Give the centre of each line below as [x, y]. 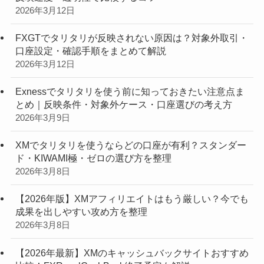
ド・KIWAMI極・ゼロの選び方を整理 [93, 158]
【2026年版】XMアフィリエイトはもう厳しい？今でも [132, 199]
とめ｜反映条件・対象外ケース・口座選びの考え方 [123, 104]
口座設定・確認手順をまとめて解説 [90, 50]
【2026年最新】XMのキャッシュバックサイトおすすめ [132, 253]
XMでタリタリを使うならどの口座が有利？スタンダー [131, 145]
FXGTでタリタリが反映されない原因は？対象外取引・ [131, 37]
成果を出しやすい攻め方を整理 [81, 212]
